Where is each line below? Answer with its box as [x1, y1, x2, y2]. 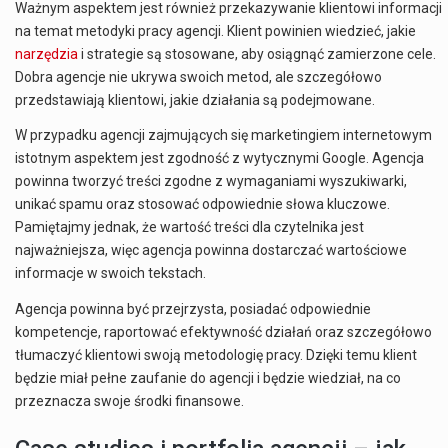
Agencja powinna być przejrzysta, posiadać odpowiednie [15, 301, 371, 318]
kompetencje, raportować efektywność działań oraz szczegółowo [15, 324, 432, 341]
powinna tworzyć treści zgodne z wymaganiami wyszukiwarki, [15, 173, 407, 190]
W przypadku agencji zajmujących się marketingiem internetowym [15, 127, 432, 144]
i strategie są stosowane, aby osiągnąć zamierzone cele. [78, 45, 436, 62]
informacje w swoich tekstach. [15, 265, 206, 282]
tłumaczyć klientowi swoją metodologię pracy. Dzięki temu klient [15, 347, 417, 364]
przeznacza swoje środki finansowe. [15, 393, 244, 410]
